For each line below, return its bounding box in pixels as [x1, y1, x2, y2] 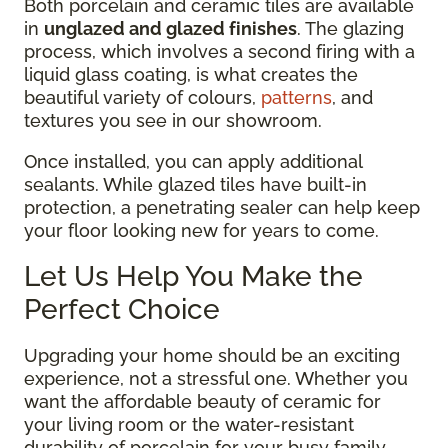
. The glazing [297, 18, 404, 40]
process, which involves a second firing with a [24, 41, 415, 63]
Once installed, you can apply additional [24, 151, 362, 173]
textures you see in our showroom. [24, 110, 322, 132]
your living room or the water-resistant [24, 414, 354, 436]
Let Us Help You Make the [24, 260, 363, 294]
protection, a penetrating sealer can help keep [24, 197, 420, 219]
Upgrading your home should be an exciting [24, 345, 400, 367]
